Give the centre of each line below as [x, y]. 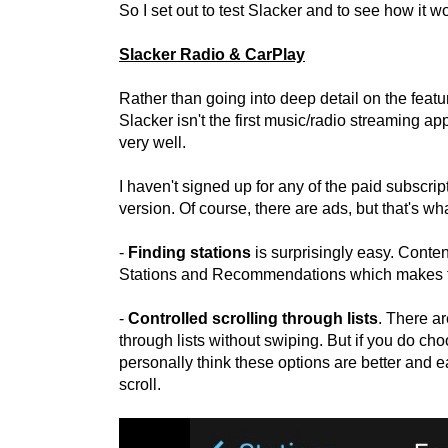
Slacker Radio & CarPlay [212, 54]
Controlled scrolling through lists [253, 318]
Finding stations [189, 252]
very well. [152, 142]
